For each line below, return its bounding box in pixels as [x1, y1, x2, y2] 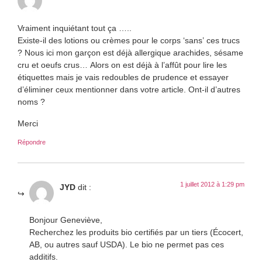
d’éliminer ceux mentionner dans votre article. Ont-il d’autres [18, 83, 240, 95]
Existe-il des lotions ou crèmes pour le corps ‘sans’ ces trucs [18, 34, 240, 46]
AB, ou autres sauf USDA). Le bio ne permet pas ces [29, 238, 224, 250]
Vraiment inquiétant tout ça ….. [18, 22, 132, 33]
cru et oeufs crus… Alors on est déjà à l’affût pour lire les [18, 58, 227, 70]
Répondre [18, 137, 46, 146]
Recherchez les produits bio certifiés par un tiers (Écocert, [29, 226, 243, 237]
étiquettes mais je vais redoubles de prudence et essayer [18, 71, 229, 82]
